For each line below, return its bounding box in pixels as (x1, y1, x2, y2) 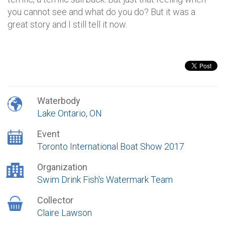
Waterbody (37, 95, 80, 106)
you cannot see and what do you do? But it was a (8, 7, 195, 17)
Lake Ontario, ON (37, 108, 102, 119)
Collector (37, 195, 73, 205)
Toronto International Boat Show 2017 (37, 141, 184, 152)
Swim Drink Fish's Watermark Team (37, 174, 173, 185)
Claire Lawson (37, 207, 92, 218)
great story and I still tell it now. (8, 19, 127, 30)
